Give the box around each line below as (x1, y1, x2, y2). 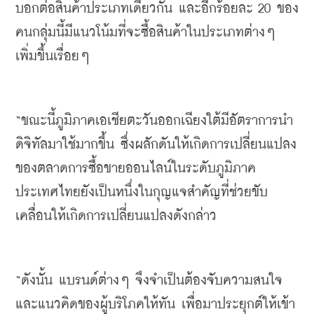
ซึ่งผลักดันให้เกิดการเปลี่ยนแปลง (121, 138, 296, 151)
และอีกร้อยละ (179, 2, 253, 15)
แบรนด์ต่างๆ (59, 274, 129, 287)
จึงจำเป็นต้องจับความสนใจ (135, 274, 282, 287)
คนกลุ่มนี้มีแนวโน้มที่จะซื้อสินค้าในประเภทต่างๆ (15, 26, 275, 39)
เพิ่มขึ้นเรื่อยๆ (15, 50, 89, 63)
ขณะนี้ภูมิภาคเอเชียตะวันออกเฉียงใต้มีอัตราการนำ (21, 114, 293, 128)
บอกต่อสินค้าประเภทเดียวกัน (15, 2, 172, 15)
